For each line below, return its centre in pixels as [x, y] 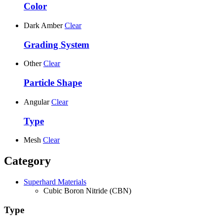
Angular [37, 102]
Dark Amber [43, 25]
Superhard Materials [55, 182]
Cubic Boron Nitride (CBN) [87, 191]
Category [27, 161]
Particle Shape [53, 83]
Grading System [56, 44]
